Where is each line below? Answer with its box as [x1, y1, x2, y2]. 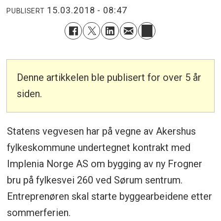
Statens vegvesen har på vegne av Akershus [6, 125, 196, 138]
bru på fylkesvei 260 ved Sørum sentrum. [6, 174, 183, 186]
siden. [17, 88, 42, 100]
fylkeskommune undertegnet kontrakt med [6, 142, 190, 154]
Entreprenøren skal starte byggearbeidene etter [6, 190, 212, 203]
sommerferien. [6, 207, 71, 219]
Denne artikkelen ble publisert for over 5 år [17, 72, 202, 84]
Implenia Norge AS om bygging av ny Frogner [6, 158, 202, 170]
